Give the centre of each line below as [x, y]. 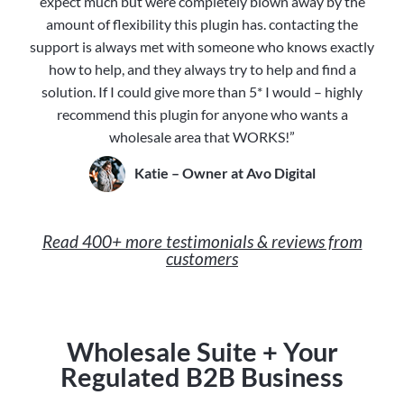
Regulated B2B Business [202, 376]
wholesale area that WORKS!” [202, 136]
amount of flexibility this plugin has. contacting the [202, 23]
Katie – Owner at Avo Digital [225, 172]
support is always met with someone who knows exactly [202, 46]
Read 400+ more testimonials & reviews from [202, 241]
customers [202, 258]
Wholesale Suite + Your [202, 351]
